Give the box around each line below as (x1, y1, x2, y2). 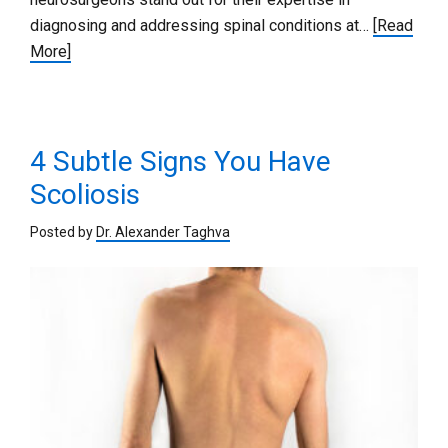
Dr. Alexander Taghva (96, 223, 230, 240)
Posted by (30, 223, 96, 240)
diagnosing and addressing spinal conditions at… (30, 15, 373, 35)
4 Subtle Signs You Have (30, 144, 331, 178)
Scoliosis (30, 177, 140, 211)
